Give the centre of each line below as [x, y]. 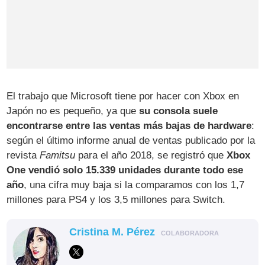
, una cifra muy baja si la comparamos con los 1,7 [134, 185]
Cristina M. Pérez [112, 232]
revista [23, 155]
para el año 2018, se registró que [151, 155]
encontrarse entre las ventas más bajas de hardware [129, 125]
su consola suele [179, 111]
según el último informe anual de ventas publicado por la [131, 140]
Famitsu [58, 155]
